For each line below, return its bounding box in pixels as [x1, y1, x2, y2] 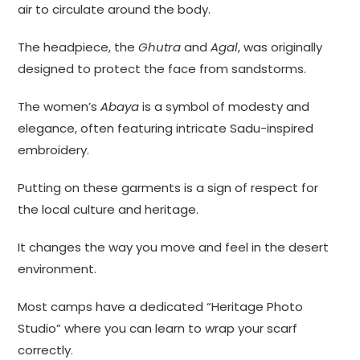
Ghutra [138, 39, 182, 56]
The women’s [18, 98, 101, 116]
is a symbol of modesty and [139, 98, 310, 116]
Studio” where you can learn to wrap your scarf [18, 320, 298, 337]
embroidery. [18, 141, 90, 159]
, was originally [238, 39, 323, 56]
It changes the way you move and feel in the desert [18, 239, 329, 256]
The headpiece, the [18, 39, 139, 56]
